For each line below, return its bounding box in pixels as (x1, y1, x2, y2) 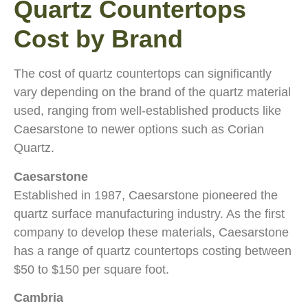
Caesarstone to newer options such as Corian (14, 122, 264, 137)
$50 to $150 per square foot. (14, 262, 169, 276)
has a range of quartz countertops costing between (14, 243, 291, 258)
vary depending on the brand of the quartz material (14, 85, 291, 100)
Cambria (14, 291, 63, 305)
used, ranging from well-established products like (14, 104, 281, 118)
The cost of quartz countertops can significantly (14, 67, 272, 81)
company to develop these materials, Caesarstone (14, 225, 289, 239)
